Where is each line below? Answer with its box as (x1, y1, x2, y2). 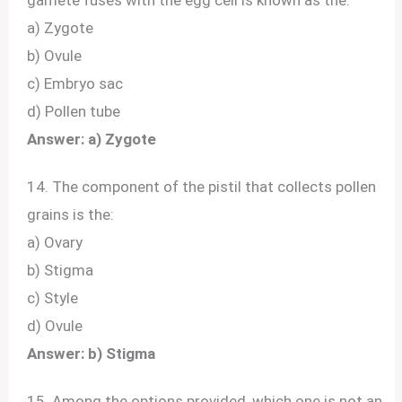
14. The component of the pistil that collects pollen (27, 178, 377, 196)
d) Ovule (27, 317, 83, 335)
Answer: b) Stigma (27, 345, 156, 363)
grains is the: (27, 205, 115, 223)
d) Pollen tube (27, 101, 121, 120)
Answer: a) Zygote (27, 129, 157, 148)
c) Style (27, 289, 79, 307)
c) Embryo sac (27, 74, 124, 92)
